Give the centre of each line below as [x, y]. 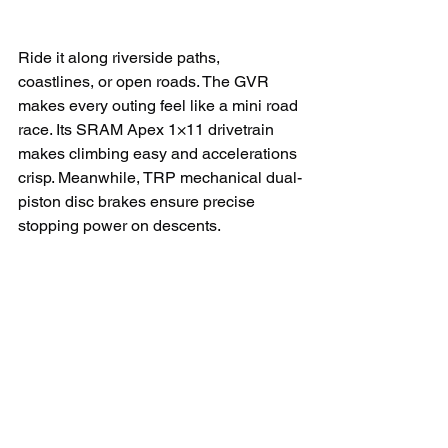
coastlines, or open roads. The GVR [145, 81]
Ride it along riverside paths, [121, 57]
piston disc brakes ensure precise [138, 201]
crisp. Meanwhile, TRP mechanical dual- [160, 177]
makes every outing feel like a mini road [160, 105]
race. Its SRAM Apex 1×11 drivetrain [148, 129]
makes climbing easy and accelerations [159, 153]
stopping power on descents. [119, 225]
